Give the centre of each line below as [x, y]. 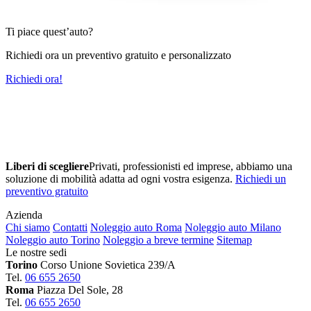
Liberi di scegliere [47, 166]
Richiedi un [261, 179]
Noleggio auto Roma [136, 227]
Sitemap [234, 240]
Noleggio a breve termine [158, 240]
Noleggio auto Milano [233, 227]
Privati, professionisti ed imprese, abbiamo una [191, 166]
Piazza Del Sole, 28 [80, 290]
